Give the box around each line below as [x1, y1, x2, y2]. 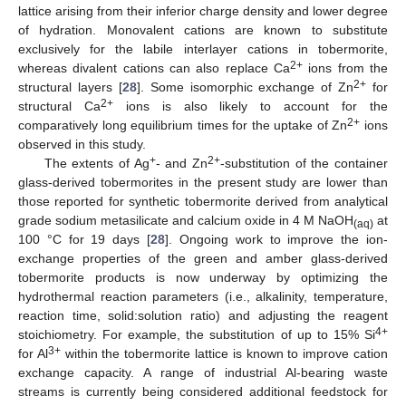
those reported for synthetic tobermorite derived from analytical [18, 193, 388, 208]
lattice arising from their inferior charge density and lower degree [18, 3, 388, 18]
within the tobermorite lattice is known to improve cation [60, 345, 389, 361]
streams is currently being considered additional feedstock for [18, 383, 388, 399]
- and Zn [155, 155, 208, 170]
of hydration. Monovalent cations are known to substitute [18, 22, 388, 37]
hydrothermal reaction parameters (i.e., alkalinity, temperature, [18, 288, 388, 304]
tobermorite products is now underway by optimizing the [18, 269, 388, 285]
